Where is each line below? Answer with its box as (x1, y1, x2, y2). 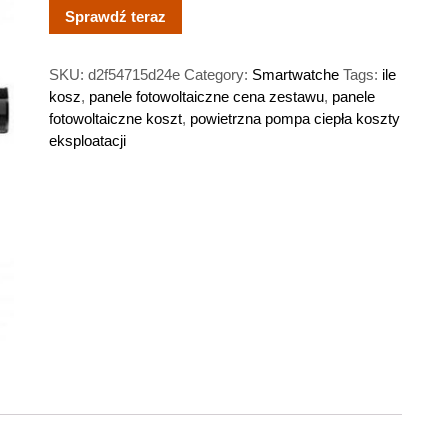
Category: (183, 65, 252, 83)
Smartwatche (251, 65, 339, 83)
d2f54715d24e (87, 65, 180, 83)
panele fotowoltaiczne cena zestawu (88, 87, 324, 105)
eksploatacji (48, 131, 126, 149)
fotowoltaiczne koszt (48, 109, 182, 127)
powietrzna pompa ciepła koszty (189, 109, 400, 127)
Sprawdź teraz (64, 7, 166, 25)
